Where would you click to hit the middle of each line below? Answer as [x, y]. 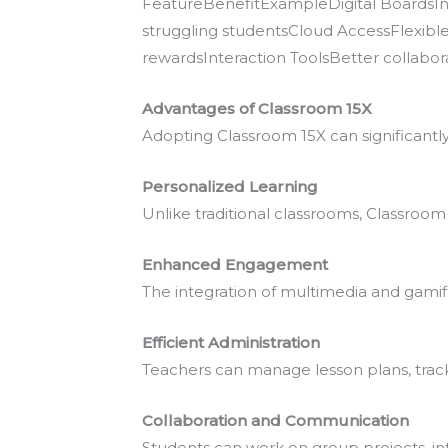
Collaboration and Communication [275, 420]
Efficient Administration [231, 342]
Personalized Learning [230, 186]
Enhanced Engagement [235, 264]
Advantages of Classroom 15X [257, 108]
